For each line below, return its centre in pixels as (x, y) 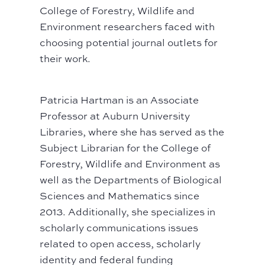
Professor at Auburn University (115, 116)
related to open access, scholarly (120, 244)
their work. (65, 59)
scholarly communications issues (119, 228)
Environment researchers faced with (127, 27)
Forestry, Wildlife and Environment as (130, 164)
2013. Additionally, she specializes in (128, 212)
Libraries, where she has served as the (132, 132)
